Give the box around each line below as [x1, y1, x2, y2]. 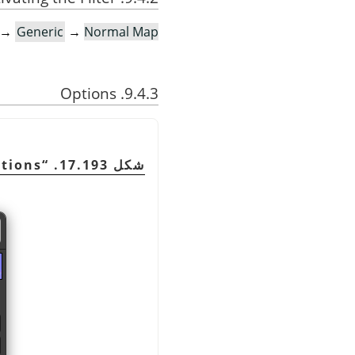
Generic [17, 23, 63, 41]
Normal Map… [84, 23, 158, 41]
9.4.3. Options [124, 82, 158, 104]
